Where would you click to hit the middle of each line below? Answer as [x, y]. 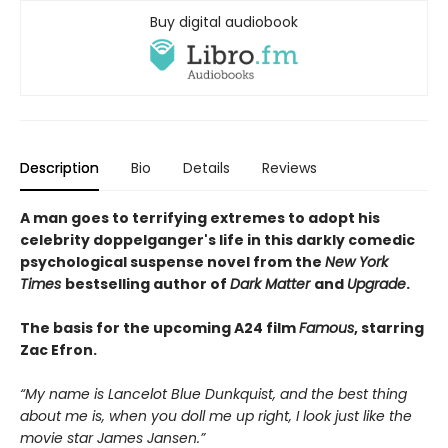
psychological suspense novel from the [172, 261]
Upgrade [376, 283]
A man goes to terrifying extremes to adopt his [200, 217]
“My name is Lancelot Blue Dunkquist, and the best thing [213, 393]
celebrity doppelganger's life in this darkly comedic [217, 239]
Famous [326, 327]
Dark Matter [272, 283]
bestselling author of [147, 283]
